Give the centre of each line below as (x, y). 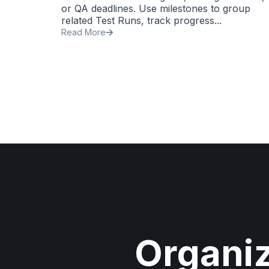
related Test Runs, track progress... (141, 20)
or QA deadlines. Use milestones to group (156, 8)
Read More (83, 32)
